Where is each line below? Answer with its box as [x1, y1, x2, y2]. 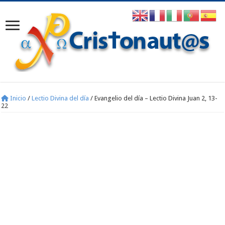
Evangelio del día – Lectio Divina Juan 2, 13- [94, 94, 218, 102]
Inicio [9, 94, 27, 102]
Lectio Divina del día [32, 94, 89, 102]
